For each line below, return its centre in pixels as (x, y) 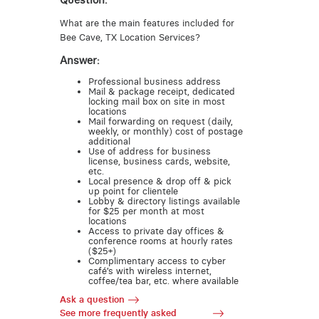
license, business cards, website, (159, 161)
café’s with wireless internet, (150, 271)
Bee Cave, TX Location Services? (130, 37)
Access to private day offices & (156, 231)
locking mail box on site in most (156, 101)
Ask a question (92, 300)
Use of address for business (149, 151)
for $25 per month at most (146, 211)
